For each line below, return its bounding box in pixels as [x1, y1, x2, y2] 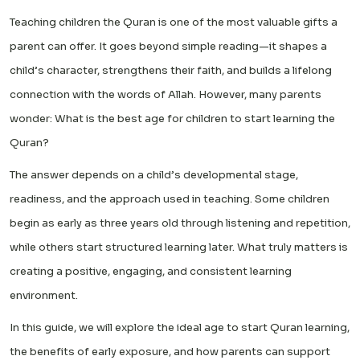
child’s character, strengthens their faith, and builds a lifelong [10, 63, 332, 77]
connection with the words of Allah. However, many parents [10, 87, 321, 101]
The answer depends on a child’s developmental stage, [10, 167, 298, 182]
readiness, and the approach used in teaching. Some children [10, 191, 329, 206]
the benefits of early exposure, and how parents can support [10, 344, 330, 358]
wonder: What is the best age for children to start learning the [10, 111, 335, 125]
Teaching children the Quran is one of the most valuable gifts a [10, 14, 337, 29]
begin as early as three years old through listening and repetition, [10, 215, 350, 230]
